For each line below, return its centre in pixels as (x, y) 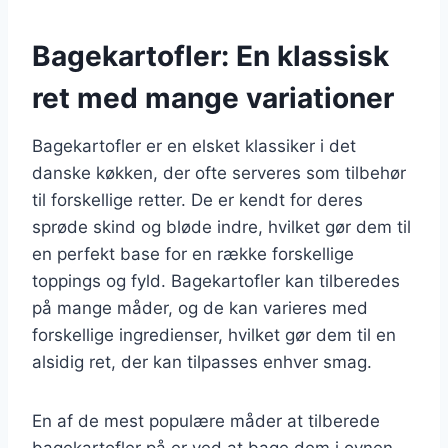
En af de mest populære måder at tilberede (206, 420)
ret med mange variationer (213, 97)
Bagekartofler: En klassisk (210, 55)
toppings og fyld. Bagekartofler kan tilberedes (216, 280)
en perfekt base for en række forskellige (193, 253)
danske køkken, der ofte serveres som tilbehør (219, 172)
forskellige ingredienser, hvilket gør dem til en (214, 334)
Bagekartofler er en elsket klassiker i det (194, 145)
